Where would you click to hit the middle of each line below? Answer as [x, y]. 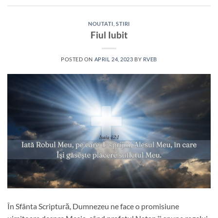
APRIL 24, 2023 [114, 59]
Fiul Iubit [109, 35]
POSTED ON [78, 59]
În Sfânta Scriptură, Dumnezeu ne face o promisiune [93, 206]
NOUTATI [101, 24]
